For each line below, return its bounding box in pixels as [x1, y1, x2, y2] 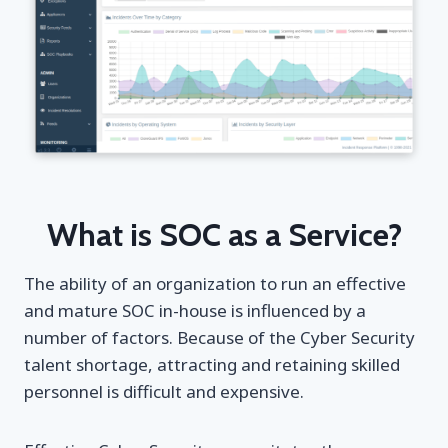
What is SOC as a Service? [46, 215, 402, 255]
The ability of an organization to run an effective [24, 272, 406, 296]
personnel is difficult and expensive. [24, 380, 304, 404]
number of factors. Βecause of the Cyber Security [24, 326, 415, 350]
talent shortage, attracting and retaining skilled [24, 353, 400, 377]
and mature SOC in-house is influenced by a [24, 299, 366, 323]
